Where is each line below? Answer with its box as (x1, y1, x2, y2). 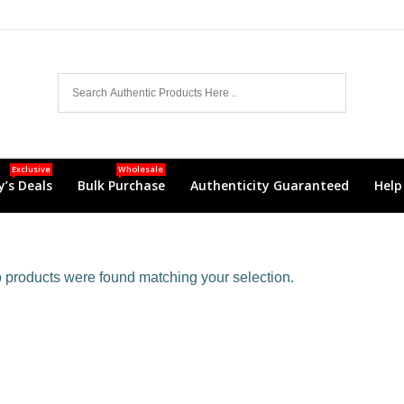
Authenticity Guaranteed (190, 176, 349, 194)
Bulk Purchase (78, 176, 165, 194)
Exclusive (12, 162, 50, 175)
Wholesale (118, 162, 163, 175)
